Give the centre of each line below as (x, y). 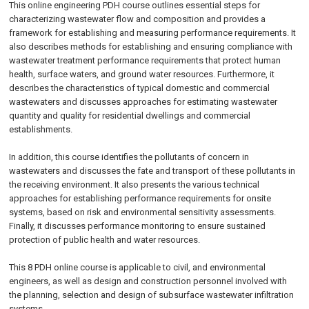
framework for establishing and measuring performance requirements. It (153, 33)
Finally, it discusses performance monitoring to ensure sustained (138, 226)
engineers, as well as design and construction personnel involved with (148, 281)
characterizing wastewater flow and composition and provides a (138, 19)
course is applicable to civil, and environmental (173, 267)
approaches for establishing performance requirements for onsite (140, 198)
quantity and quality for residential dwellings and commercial (130, 116)
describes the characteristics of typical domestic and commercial (140, 88)
